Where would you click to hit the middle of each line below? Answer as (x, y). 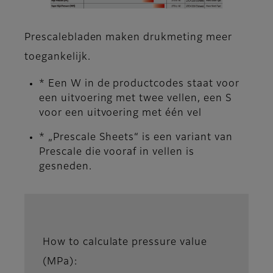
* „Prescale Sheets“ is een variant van (136, 137)
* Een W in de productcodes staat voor (139, 84)
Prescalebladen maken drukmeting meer (128, 37)
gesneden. (66, 167)
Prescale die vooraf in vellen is (117, 152)
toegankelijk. (58, 57)
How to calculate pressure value (125, 242)
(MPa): (60, 262)
